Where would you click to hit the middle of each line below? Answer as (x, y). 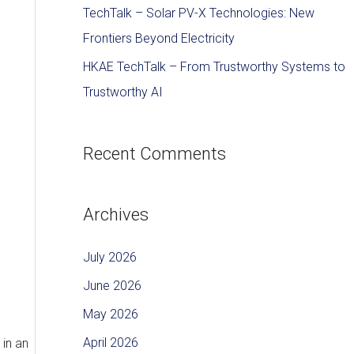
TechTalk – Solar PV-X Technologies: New (198, 13)
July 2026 (109, 258)
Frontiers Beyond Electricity (158, 38)
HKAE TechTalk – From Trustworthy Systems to (214, 66)
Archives (115, 215)
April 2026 (110, 343)
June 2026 (112, 286)
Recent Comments (154, 153)
